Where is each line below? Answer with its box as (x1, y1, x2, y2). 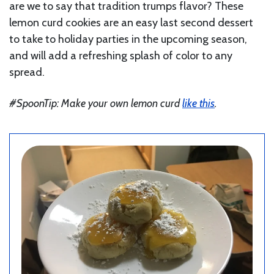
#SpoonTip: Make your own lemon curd (9, 96, 182, 110)
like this (182, 96, 215, 110)
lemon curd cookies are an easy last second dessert (9, 15, 253, 29)
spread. (9, 65, 45, 79)
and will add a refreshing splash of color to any (9, 48, 232, 62)
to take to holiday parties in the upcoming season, (9, 32, 247, 46)
